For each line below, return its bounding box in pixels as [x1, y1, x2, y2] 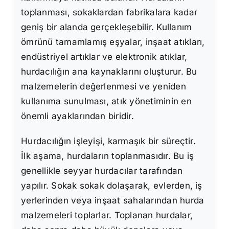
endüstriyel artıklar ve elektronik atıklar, [21, 52, 188, 62]
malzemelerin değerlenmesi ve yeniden [21, 81, 186, 92]
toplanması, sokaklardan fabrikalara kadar [21, 7, 198, 18]
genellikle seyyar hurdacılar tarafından [21, 166, 183, 176]
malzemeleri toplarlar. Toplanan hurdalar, [21, 210, 193, 221]
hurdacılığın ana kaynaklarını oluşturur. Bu [21, 66, 197, 77]
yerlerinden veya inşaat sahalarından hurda [21, 195, 204, 206]
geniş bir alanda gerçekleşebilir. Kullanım [21, 22, 192, 33]
